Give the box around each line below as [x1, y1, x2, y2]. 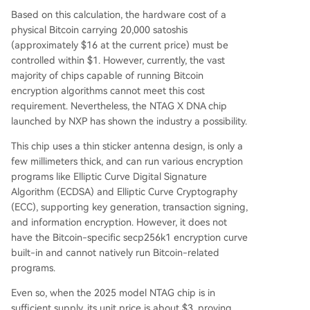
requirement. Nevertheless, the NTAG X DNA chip [11, 100, 227, 112]
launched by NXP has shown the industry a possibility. [11, 116, 247, 127]
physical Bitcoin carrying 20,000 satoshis [11, 24, 188, 36]
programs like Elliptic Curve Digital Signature [11, 171, 207, 183]
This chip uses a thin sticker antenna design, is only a [11, 140, 243, 152]
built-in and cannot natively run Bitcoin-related [11, 247, 219, 259]
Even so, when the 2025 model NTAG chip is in [11, 287, 215, 299]
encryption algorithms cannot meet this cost [11, 85, 205, 97]
